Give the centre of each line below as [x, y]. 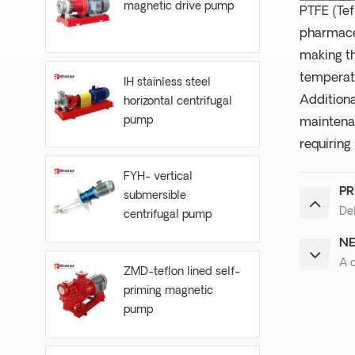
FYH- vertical [158, 177]
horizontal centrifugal [177, 101]
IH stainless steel [167, 82]
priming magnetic [168, 292]
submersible [155, 197]
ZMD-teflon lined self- [181, 273]
